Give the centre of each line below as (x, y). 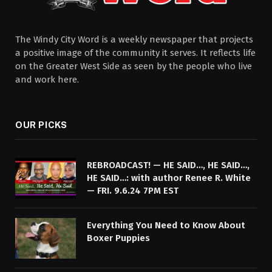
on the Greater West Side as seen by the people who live (134, 66)
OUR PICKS (41, 125)
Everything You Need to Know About (166, 226)
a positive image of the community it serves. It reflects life (135, 53)
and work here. (47, 80)
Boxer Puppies (118, 238)
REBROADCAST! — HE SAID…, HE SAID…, (168, 165)
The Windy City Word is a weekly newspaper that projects (134, 40)
